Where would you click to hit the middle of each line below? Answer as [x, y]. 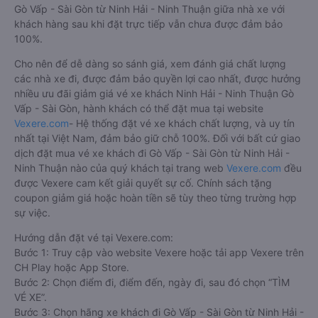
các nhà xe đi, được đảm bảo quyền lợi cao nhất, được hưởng [158, 79]
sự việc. [32, 213]
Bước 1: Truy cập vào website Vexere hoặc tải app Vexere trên [159, 253]
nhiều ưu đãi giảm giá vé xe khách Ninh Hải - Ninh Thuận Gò [154, 94]
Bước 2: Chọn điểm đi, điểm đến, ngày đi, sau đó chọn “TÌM [152, 283]
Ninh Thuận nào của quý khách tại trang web [120, 168]
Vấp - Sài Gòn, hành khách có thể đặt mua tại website [139, 109]
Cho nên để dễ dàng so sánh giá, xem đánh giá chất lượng [150, 64]
